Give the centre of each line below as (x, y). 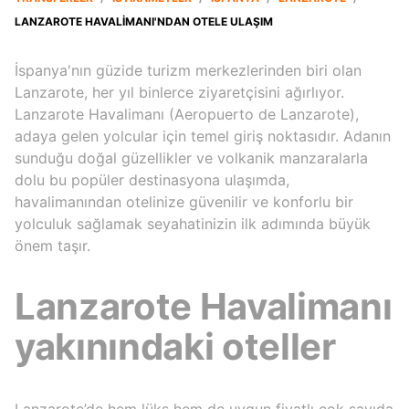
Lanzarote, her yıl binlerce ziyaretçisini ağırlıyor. (179, 93)
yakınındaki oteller (175, 347)
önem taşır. (52, 246)
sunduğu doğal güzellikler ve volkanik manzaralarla (191, 158)
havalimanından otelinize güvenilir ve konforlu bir (184, 202)
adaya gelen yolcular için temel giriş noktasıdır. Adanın (203, 136)
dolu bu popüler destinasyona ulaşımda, (152, 180)
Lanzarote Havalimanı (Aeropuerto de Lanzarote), (187, 115)
